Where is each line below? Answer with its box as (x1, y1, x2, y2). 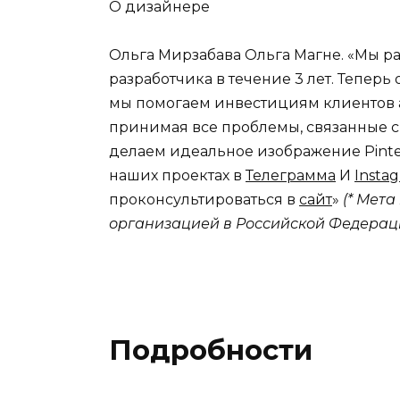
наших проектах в (109, 167, 246, 185)
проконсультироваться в (109, 191, 299, 209)
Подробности (109, 333, 312, 368)
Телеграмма (246, 167, 336, 185)
